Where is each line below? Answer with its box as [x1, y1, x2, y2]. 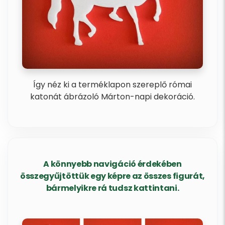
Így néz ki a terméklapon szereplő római [33, 79, 192, 91]
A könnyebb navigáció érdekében [43, 158, 182, 170]
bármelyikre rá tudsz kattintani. [46, 182, 179, 194]
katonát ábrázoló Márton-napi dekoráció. [30, 91, 195, 103]
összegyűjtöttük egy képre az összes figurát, [20, 170, 205, 182]
